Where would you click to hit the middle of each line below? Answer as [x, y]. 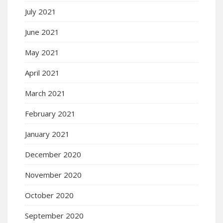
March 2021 [45, 93]
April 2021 [42, 73]
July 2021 [41, 12]
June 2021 [42, 32]
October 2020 [49, 195]
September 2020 [54, 216]
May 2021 [42, 53]
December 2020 [53, 155]
